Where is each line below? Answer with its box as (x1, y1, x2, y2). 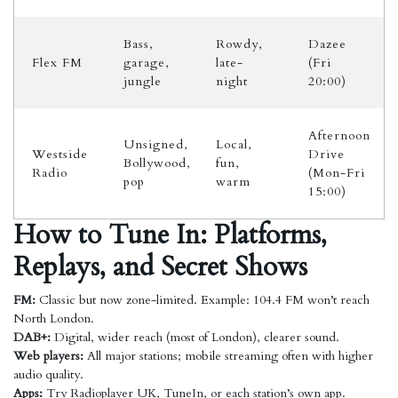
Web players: (13, 347, 84, 364)
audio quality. (13, 366, 84, 383)
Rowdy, (216, 36, 263, 52)
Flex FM (32, 54, 83, 71)
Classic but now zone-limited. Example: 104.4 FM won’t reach (36, 291, 370, 308)
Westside (32, 146, 88, 163)
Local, (216, 136, 252, 153)
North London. (13, 310, 94, 327)
